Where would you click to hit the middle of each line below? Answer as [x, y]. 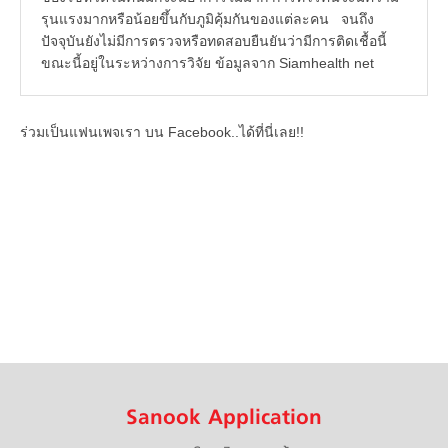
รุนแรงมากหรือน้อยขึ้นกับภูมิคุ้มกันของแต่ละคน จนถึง [207, 19]
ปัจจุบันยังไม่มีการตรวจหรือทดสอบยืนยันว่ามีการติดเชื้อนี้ [214, 41]
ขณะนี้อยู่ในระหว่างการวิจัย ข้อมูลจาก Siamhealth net [207, 63]
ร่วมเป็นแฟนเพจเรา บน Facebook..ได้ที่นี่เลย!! [162, 132]
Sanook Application [224, 418]
